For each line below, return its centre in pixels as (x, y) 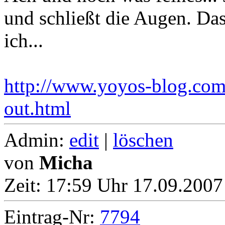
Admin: (37, 140)
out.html (37, 108)
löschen (143, 140)
